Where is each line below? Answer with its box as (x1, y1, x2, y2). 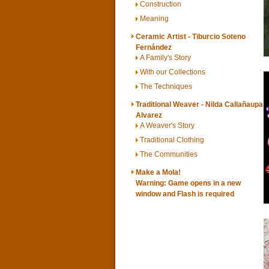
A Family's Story (140, 53, 191, 61)
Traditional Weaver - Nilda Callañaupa (136, 100, 263, 109)
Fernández (136, 43, 172, 52)
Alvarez (136, 110, 162, 119)
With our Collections (140, 68, 205, 76)
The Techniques (140, 82, 192, 90)
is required (196, 190, 234, 199)
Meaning (140, 14, 169, 22)
